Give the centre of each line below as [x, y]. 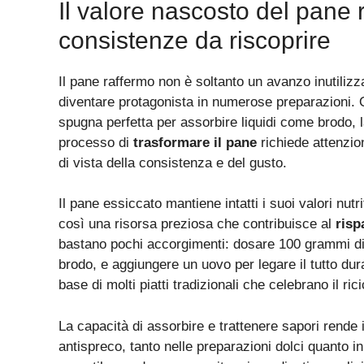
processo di [96, 142]
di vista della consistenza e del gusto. [173, 162]
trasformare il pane [195, 142]
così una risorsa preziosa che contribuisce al [197, 224]
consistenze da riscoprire [195, 40]
